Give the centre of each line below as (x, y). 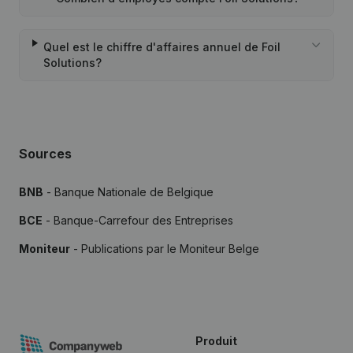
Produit (216, 341)
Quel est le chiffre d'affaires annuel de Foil (162, 47)
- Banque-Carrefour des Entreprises (138, 220)
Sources (45, 154)
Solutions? (72, 63)
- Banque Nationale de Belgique (128, 192)
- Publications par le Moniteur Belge (165, 249)
